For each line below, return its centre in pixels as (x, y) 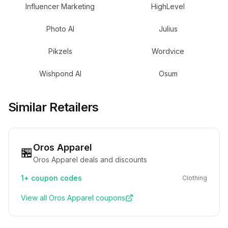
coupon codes (55, 178)
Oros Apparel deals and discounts (90, 160)
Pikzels (60, 51)
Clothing (195, 178)
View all (35, 198)
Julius (168, 29)
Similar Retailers (53, 107)
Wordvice (168, 51)
